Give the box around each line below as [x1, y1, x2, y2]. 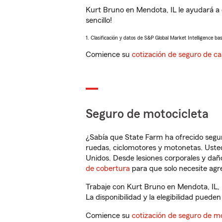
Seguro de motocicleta [86, 108, 209, 120]
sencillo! [86, 16, 112, 24]
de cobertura [86, 165, 130, 172]
